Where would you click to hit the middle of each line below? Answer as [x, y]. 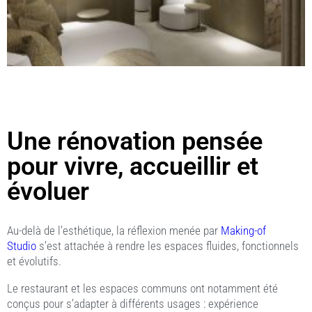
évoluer [48, 191]
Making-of [243, 230]
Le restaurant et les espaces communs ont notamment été [142, 288]
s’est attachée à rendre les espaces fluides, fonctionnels [167, 245]
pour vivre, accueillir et [133, 166]
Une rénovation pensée [135, 141]
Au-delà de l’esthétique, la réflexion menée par [114, 230]
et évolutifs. [34, 261]
